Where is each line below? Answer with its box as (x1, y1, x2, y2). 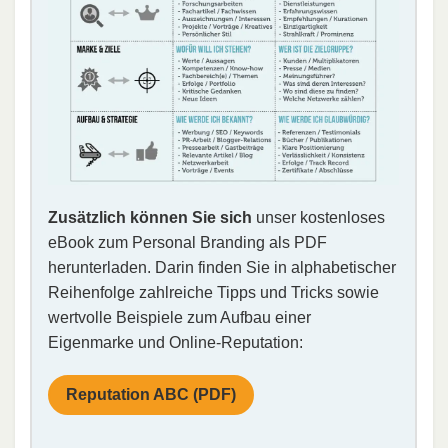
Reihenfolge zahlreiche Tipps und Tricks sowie (48, 283, 379, 301)
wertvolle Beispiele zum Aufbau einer (48, 308, 311, 326)
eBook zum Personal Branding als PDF (48, 233, 327, 251)
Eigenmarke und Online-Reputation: (48, 333, 303, 351)
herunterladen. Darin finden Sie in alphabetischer (48, 258, 396, 276)
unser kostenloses (252, 208, 385, 226)
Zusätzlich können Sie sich (48, 208, 252, 226)
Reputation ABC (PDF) (66, 385, 236, 403)
